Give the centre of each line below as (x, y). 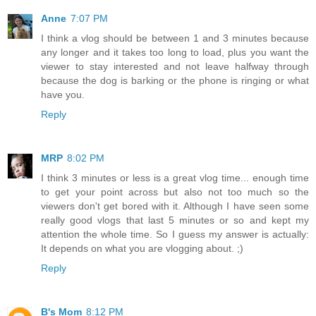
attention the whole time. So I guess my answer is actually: (175, 235)
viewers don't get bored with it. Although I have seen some (175, 206)
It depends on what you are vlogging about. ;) (142, 249)
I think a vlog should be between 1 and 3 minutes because (175, 38)
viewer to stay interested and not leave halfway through (175, 67)
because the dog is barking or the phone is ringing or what (175, 81)
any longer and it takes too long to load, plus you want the (175, 53)
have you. (63, 95)
